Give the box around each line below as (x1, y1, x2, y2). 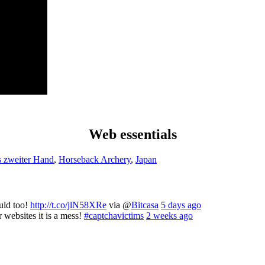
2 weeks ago (146, 210, 193, 221)
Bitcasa (131, 199, 159, 210)
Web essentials (88, 126, 177, 142)
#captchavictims (84, 210, 144, 221)
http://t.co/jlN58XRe (30, 199, 106, 210)
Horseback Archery (59, 154, 131, 164)
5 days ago (161, 199, 201, 210)
